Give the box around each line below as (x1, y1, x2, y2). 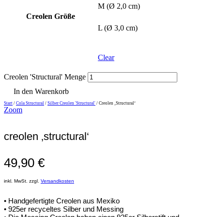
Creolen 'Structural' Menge (4, 73, 86, 81)
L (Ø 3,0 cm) (98, 24, 138, 32)
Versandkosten (41, 178, 74, 184)
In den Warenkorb (14, 87, 69, 96)
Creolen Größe (26, 12, 75, 21)
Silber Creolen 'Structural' (47, 101, 95, 106)
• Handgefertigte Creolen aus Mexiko (4, 197, 120, 205)
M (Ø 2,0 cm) (98, 2, 140, 11)
